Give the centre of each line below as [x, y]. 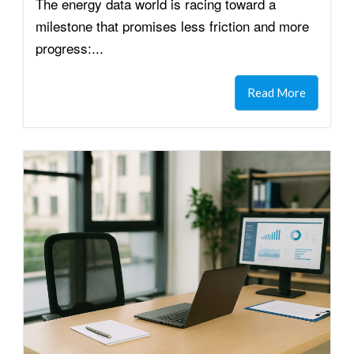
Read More [277, 92]
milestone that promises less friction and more [172, 25]
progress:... [70, 47]
